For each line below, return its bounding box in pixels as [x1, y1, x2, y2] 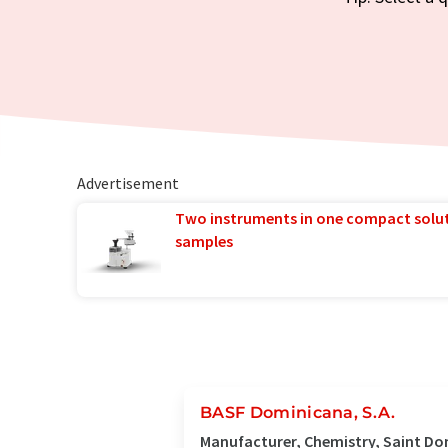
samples [174, 231, 233, 251]
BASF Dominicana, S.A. [200, 403, 396, 422]
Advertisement [76, 173, 179, 193]
